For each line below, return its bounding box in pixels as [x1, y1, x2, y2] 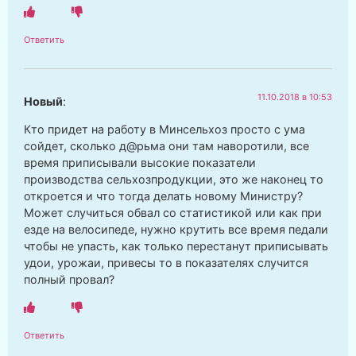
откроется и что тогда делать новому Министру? [24, 189, 303, 203]
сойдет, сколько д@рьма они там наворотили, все [24, 139, 309, 153]
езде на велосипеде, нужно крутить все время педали [24, 222, 328, 237]
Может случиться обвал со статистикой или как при [24, 206, 322, 220]
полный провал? [24, 273, 114, 287]
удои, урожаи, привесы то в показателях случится [24, 256, 308, 270]
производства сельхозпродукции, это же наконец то [24, 172, 323, 187]
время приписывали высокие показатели [24, 156, 256, 170]
